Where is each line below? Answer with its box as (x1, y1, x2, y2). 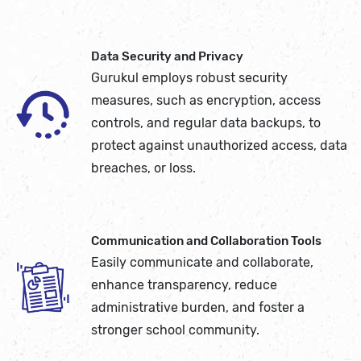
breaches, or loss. (91, 160, 197, 176)
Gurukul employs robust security (91, 70, 288, 86)
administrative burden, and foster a (91, 300, 305, 316)
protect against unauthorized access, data (91, 138, 348, 154)
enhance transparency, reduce (91, 277, 278, 293)
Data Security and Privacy (91, 48, 244, 64)
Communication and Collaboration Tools (91, 233, 322, 248)
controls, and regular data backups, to (91, 115, 322, 131)
